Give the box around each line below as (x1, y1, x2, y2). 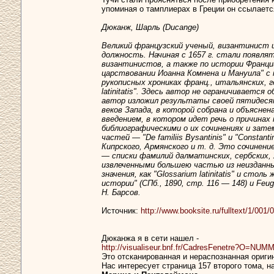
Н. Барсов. (102, 188, 141, 198)
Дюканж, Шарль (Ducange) (102, 23, 199, 32)
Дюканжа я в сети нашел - (102, 234, 199, 243)
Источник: (102, 206, 141, 216)
